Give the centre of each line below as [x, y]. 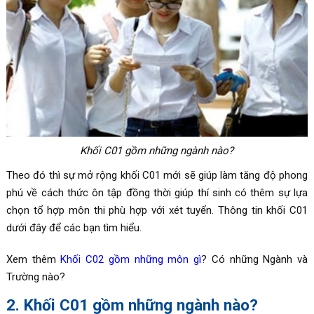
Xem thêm [33, 259]
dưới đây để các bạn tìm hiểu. [74, 227]
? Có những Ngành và [255, 259]
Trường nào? [35, 277]
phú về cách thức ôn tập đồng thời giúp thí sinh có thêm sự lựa [157, 192]
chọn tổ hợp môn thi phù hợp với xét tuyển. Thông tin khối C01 [157, 210]
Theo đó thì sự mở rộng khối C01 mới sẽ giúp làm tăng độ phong [157, 175]
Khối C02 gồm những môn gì [131, 259]
